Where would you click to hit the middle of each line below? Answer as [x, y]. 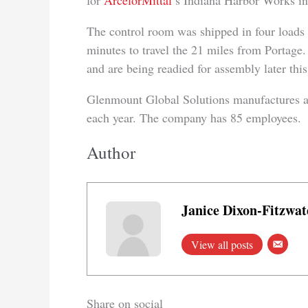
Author [111, 152]
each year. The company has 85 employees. [194, 118]
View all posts [222, 244]
